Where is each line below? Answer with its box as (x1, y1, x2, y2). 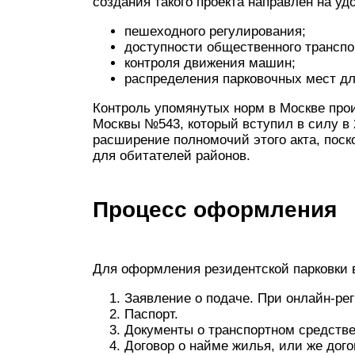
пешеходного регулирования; (124, 24, 306, 39)
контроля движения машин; (124, 55, 296, 71)
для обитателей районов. (93, 148, 250, 163)
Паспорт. (124, 307, 178, 322)
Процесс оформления (93, 197, 337, 222)
